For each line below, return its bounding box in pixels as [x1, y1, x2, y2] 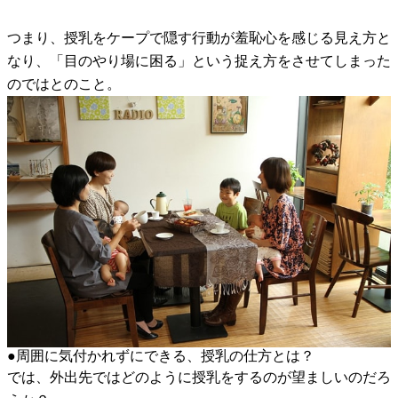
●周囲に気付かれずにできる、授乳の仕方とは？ [7, 348, 314, 364]
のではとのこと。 [7, 76, 121, 92]
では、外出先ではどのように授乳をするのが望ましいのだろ [7, 370, 391, 386]
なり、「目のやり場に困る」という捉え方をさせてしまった [7, 52, 391, 68]
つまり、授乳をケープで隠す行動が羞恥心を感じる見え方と [7, 29, 391, 45]
